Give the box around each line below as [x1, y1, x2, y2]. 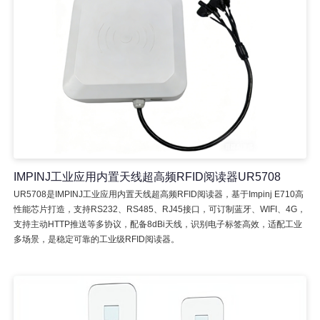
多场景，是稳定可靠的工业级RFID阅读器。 [13, 234, 179, 245]
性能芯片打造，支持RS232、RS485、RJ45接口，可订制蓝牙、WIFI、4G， [13, 204, 306, 215]
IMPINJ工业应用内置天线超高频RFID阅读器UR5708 [13, 171, 281, 184]
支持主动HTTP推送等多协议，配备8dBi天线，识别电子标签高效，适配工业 [13, 219, 302, 230]
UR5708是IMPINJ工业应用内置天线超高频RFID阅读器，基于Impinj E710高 [13, 189, 304, 200]
